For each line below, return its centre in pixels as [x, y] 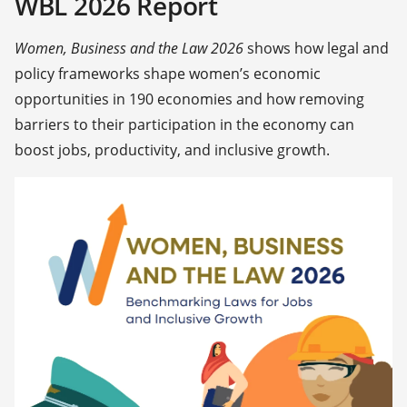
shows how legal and [316, 48]
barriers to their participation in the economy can [184, 124]
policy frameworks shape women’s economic [168, 74]
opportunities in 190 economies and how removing [189, 99]
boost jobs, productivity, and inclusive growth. [172, 150]
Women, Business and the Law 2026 [129, 48]
